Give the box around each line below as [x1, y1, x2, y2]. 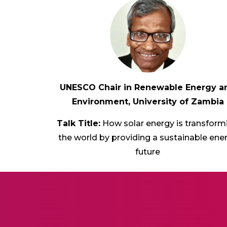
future [135, 147, 161, 157]
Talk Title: [57, 119, 101, 128]
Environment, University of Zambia [71, 97, 224, 106]
